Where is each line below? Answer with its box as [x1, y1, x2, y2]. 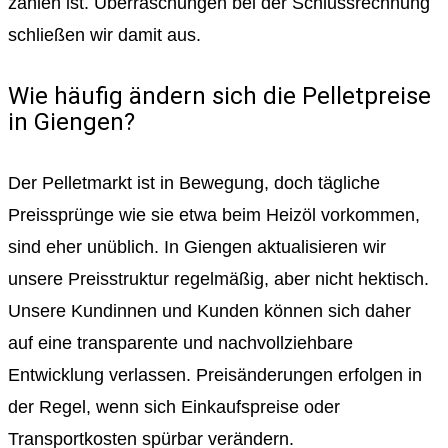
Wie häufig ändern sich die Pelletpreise [8, 81, 431, 110]
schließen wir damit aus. [8, 25, 201, 46]
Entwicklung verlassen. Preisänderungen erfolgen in [8, 364, 422, 385]
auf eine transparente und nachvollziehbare [8, 332, 353, 353]
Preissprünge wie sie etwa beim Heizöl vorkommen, [8, 204, 420, 225]
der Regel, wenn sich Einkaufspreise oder [8, 396, 340, 417]
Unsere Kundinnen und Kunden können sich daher [8, 300, 411, 321]
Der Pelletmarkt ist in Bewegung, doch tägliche [8, 172, 380, 193]
